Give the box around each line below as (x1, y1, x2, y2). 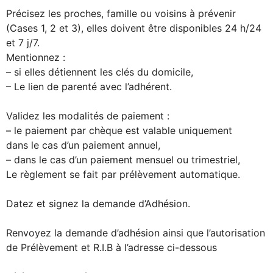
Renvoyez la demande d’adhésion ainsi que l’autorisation (6, 227, 265, 239)
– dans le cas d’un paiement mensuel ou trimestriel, (6, 154, 240, 166)
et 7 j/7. (6, 37, 40, 49)
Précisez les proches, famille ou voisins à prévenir (6, 7, 236, 19)
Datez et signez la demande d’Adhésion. (6, 197, 190, 210)
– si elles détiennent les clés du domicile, (6, 66, 193, 78)
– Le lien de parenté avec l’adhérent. (6, 80, 172, 93)
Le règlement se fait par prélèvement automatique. (6, 168, 240, 180)
